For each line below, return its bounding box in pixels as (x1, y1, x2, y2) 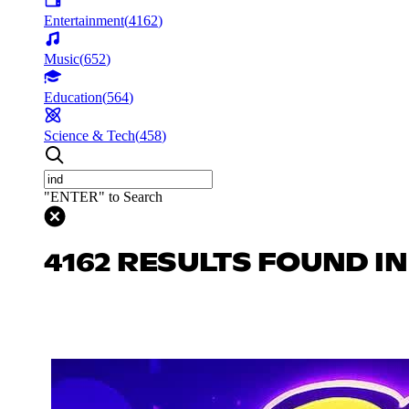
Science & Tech (44, 127, 135, 143)
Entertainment (44, 12, 124, 28)
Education (44, 89, 102, 105)
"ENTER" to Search (44, 188, 163, 204)
